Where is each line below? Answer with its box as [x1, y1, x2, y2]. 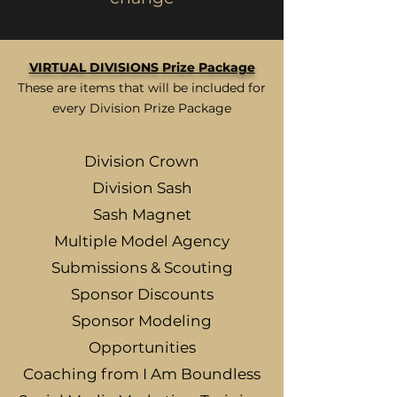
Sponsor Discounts [70, 285, 214, 303]
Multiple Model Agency [54, 232, 230, 250]
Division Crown [84, 152, 199, 170]
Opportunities [88, 339, 196, 356]
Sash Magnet [92, 206, 191, 223]
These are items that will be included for [18, 80, 266, 96]
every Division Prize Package [52, 100, 231, 116]
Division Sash [91, 179, 192, 197]
